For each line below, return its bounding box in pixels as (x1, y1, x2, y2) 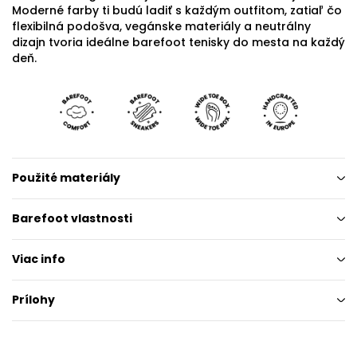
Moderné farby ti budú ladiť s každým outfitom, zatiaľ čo (12, 2, 342, 18)
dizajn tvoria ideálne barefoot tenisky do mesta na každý (12, 33, 345, 50)
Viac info (12, 251, 65, 268)
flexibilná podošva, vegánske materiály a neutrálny (12, 18, 311, 34)
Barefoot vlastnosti (12, 210, 132, 227)
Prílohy (12, 292, 55, 308)
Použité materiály (12, 170, 120, 186)
